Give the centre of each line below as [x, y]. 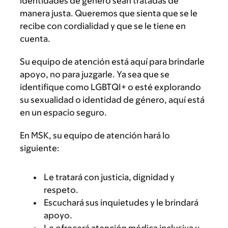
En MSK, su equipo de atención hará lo [95, 135]
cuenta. [35, 39]
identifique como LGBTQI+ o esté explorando [110, 87]
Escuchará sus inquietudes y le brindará [121, 203]
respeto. [61, 190]
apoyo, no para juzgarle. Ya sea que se [95, 74]
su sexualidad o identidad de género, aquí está [112, 100]
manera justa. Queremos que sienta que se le [109, 13]
